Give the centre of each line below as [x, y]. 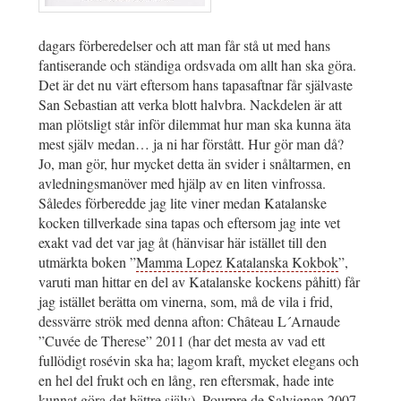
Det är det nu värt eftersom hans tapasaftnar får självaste [196, 85]
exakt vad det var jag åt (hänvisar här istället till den [183, 243]
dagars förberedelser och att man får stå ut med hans [184, 46]
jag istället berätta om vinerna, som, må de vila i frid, [186, 302]
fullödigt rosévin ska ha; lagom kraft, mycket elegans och [199, 361]
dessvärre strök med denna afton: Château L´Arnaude [189, 321]
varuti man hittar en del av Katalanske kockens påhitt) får [199, 282]
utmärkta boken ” [87, 262]
